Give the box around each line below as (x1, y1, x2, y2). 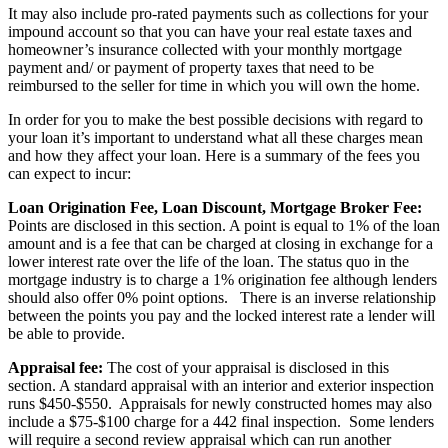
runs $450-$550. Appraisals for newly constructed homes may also (8, 394, 432, 412)
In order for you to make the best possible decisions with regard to (8, 110, 423, 128)
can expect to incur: (8, 164, 131, 182)
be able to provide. (8, 324, 125, 342)
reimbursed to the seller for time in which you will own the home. (8, 76, 420, 94)
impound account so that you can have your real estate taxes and (8, 22, 412, 40)
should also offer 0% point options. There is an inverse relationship (8, 288, 436, 306)
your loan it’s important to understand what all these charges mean (8, 128, 423, 146)
